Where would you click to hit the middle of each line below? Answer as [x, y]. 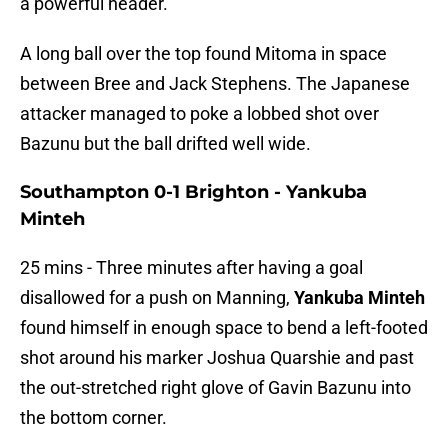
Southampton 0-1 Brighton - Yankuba [193, 192]
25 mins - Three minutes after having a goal [191, 268]
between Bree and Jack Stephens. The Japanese [215, 84]
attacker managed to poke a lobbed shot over [199, 114]
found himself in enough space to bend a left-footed [224, 328]
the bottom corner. [93, 418]
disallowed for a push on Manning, [157, 298]
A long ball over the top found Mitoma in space [203, 54]
